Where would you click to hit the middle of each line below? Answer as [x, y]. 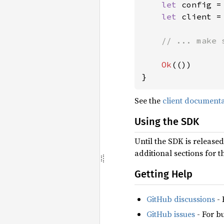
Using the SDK [167, 121]
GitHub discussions [181, 199]
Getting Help [163, 174]
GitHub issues [171, 214]
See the [148, 100]
